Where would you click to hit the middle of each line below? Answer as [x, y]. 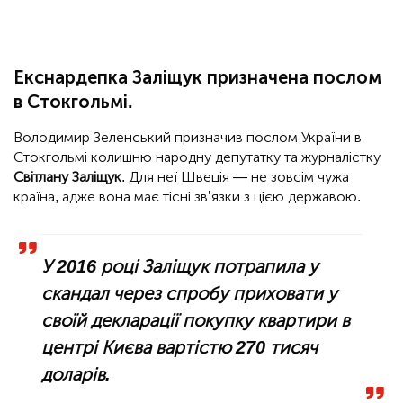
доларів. [76, 375]
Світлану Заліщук [67, 177]
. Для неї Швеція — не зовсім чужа [235, 177]
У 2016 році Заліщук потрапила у [180, 267]
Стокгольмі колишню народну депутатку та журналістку [197, 157]
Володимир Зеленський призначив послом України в [188, 138]
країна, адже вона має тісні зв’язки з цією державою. [187, 197]
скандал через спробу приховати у [190, 294]
